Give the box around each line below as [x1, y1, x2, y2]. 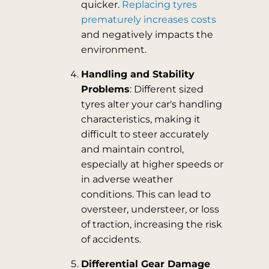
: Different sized [129, 83, 204, 95]
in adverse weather [80, 174, 173, 185]
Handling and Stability [80, 68, 195, 80]
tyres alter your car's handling [80, 98, 222, 110]
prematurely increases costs [80, 14, 216, 25]
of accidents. [80, 234, 141, 245]
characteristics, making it [80, 113, 201, 125]
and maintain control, [80, 144, 184, 155]
